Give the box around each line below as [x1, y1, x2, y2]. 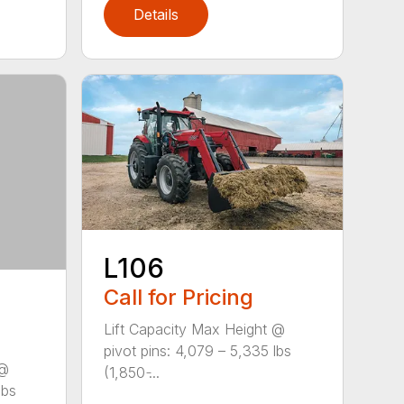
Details [133, 5, 179, 23]
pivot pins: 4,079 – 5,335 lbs [104, 342, 292, 361]
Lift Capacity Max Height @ [104, 320, 286, 339]
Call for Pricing [104, 284, 254, 311]
